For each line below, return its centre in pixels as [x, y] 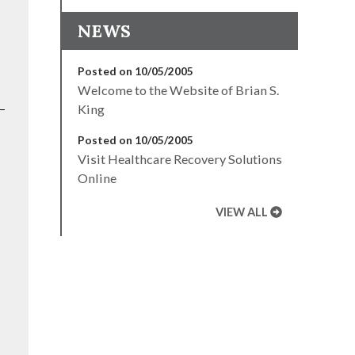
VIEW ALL [242, 212]
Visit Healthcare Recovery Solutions [180, 158]
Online [97, 177]
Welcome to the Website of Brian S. [178, 90]
